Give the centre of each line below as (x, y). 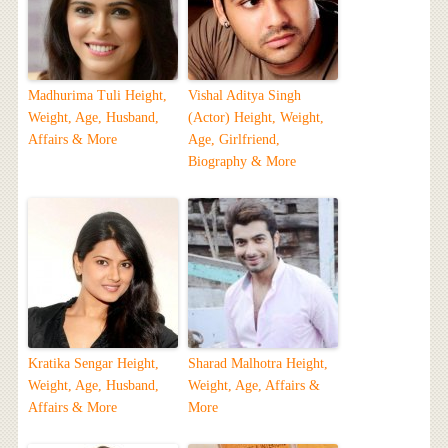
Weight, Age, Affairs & (253, 385)
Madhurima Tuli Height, (97, 95)
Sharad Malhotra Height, (257, 363)
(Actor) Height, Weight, (255, 117)
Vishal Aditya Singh (244, 95)
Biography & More (241, 161)
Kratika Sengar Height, (93, 363)
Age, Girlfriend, (233, 139)
